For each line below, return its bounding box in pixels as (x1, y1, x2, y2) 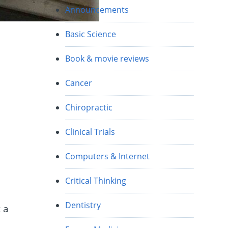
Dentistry (65, 199, 101, 211)
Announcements (65, 4, 129, 16)
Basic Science (65, 28, 117, 40)
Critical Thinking (65, 175, 127, 187)
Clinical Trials (65, 126, 116, 138)
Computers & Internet (65, 151, 150, 162)
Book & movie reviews (65, 53, 150, 65)
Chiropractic (65, 102, 113, 113)
